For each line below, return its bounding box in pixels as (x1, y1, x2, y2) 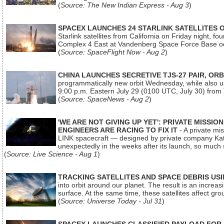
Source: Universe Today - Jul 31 (60, 197, 162, 205)
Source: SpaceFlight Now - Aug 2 (60, 48, 165, 56)
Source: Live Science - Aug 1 (6, 150, 97, 158)
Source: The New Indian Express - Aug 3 (60, 1, 189, 9)
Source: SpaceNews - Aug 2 (60, 95, 149, 103)
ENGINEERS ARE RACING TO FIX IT (58, 126, 177, 134)
